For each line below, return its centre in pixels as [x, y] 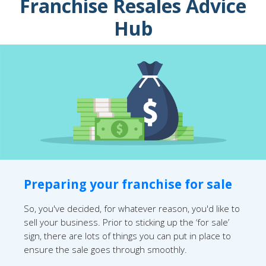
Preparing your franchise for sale [128, 184]
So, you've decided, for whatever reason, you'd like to [132, 208]
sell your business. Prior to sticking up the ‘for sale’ [126, 222]
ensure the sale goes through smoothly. [105, 249]
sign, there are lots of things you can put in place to [127, 235]
